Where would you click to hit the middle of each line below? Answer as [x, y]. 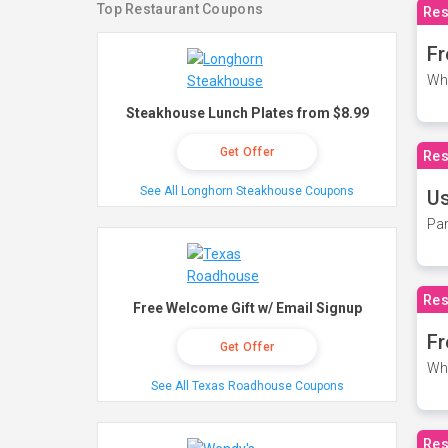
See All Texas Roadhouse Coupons [247, 386]
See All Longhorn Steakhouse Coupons [247, 191]
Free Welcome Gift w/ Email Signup [247, 308]
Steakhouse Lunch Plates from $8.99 [247, 113]
